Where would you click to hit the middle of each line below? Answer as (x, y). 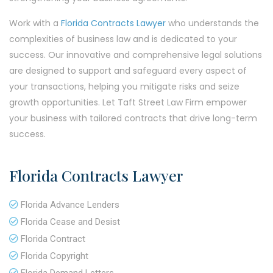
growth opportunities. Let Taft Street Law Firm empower (128, 102)
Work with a (35, 23)
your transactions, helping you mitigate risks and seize (124, 87)
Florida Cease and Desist (70, 222)
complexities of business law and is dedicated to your (123, 39)
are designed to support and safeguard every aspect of (128, 71)
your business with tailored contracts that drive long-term (133, 118)
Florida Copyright (55, 256)
